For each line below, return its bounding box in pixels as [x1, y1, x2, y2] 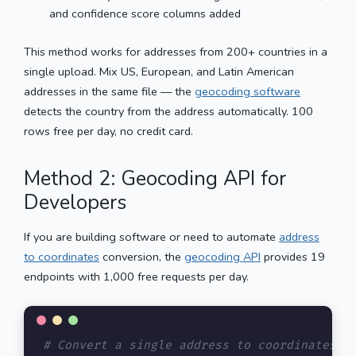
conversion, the [99, 248, 184, 265]
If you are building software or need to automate [24, 228, 279, 245]
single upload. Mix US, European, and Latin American [24, 63, 294, 79]
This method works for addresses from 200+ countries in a [24, 43, 327, 60]
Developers [24, 188, 126, 216]
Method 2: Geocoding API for [24, 164, 286, 192]
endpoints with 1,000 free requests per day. [24, 268, 249, 284]
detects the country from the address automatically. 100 [24, 103, 313, 119]
